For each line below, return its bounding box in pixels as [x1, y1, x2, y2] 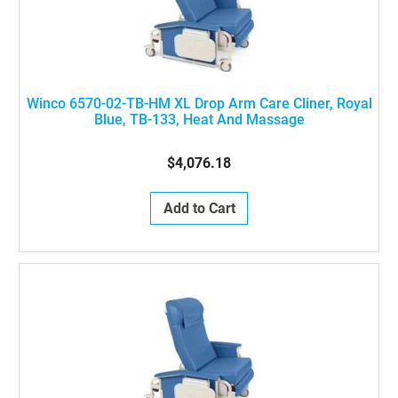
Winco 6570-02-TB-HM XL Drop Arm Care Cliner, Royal [26, 95, 372, 112]
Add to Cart [163, 200, 235, 217]
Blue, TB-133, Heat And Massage [93, 111, 305, 128]
